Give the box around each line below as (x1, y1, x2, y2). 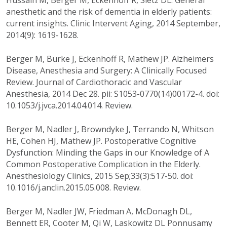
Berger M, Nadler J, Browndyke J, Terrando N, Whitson (6, 124, 214, 135)
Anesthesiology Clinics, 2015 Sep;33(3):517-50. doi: (6, 170, 194, 182)
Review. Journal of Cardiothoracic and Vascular (6, 77, 182, 88)
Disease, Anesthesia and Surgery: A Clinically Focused (6, 65, 207, 77)
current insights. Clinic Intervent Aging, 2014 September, (6, 18, 220, 29)
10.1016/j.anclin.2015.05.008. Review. (6, 182, 141, 194)
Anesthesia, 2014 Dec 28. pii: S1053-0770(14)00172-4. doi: (6, 88, 219, 100)
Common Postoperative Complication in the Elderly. (6, 159, 201, 170)
